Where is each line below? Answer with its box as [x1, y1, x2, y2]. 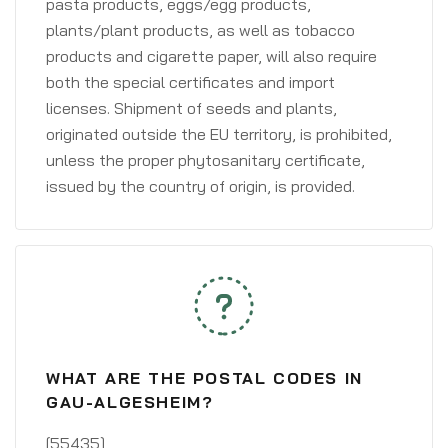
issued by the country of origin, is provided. [46, 176, 355, 196]
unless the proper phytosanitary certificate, [46, 150, 365, 170]
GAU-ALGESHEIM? [46, 392, 214, 412]
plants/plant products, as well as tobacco [46, 20, 355, 40]
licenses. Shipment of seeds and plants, [46, 98, 337, 118]
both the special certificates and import [46, 72, 335, 92]
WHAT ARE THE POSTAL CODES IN [46, 368, 363, 388]
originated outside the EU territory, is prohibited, [46, 124, 392, 144]
